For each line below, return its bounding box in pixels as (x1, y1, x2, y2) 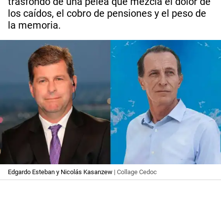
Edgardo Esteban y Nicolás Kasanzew (8, 168, 114, 176)
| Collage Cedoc (114, 168, 157, 176)
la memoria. (8, 19, 61, 31)
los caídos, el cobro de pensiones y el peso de (8, 7, 206, 19)
